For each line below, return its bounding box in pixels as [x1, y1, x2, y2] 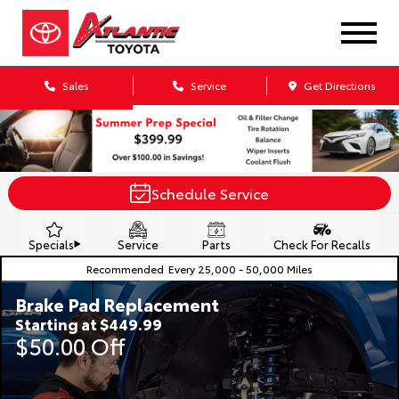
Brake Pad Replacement [15, 291, 219, 316]
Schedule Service [151, 183, 269, 203]
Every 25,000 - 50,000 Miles [168, 261, 313, 276]
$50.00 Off [15, 330, 126, 361]
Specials [28, 235, 74, 252]
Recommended [86, 261, 164, 276]
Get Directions [301, 77, 377, 93]
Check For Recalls [273, 235, 371, 252]
